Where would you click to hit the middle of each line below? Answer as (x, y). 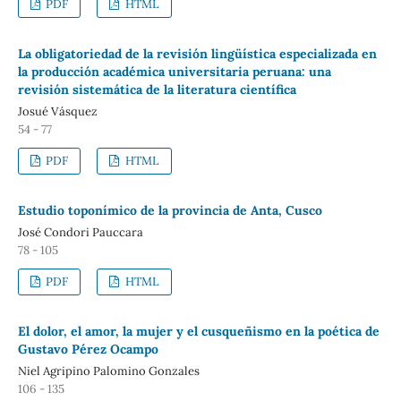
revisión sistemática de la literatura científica (157, 90)
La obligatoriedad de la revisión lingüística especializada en (197, 54)
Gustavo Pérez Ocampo (88, 350)
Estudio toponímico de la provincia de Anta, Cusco (170, 211)
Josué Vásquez (57, 112)
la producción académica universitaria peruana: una (174, 72)
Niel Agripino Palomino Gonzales (108, 371)
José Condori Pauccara (80, 233)
